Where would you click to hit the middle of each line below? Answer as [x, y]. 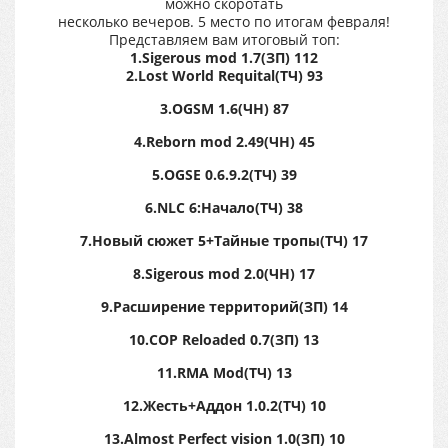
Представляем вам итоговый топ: [224, 39]
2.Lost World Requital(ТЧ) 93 [224, 75]
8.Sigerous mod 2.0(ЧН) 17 [224, 273]
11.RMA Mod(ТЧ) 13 [224, 372]
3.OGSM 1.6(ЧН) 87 [224, 108]
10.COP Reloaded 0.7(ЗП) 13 [224, 339]
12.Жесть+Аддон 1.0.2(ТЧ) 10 [224, 405]
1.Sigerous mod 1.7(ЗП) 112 [224, 57]
